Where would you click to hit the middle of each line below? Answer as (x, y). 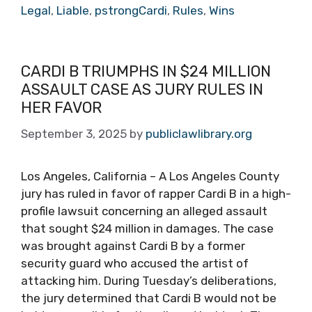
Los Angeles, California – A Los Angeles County (150, 176)
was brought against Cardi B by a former (133, 245)
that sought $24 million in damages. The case (147, 228)
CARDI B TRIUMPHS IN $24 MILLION (146, 71)
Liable (73, 10)
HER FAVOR (61, 108)
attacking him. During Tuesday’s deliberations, (149, 280)
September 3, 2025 (74, 133)
